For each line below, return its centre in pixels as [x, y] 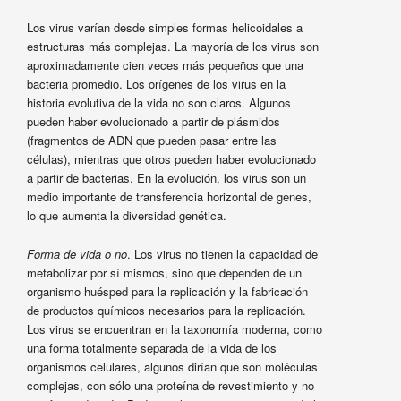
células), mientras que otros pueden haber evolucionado [171, 159]
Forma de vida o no [77, 253]
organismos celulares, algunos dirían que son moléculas [172, 366]
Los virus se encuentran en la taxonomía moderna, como [174, 328]
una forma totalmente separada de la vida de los [151, 347]
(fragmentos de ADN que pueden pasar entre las [151, 141]
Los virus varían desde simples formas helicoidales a [164, 28]
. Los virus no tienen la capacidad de [222, 253]
